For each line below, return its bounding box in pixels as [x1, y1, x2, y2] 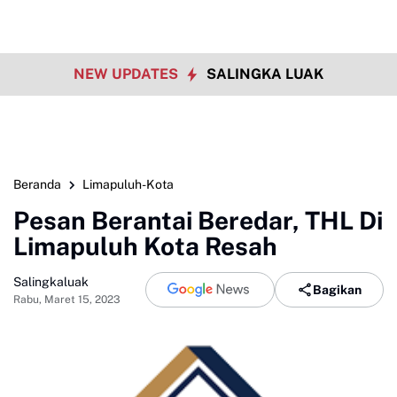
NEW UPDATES [74, 66, 182, 82]
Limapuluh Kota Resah [13, 231, 277, 261]
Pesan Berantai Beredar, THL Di [13, 206, 383, 235]
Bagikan [313, 282, 362, 297]
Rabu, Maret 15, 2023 [13, 292, 121, 306]
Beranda [13, 177, 61, 191]
